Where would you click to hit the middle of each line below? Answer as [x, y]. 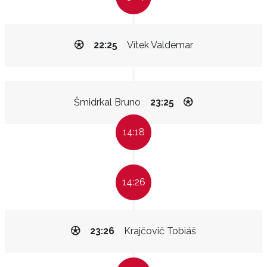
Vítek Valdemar [160, 45]
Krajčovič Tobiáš [160, 231]
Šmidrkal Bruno [107, 102]
